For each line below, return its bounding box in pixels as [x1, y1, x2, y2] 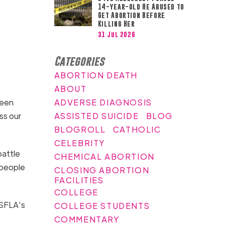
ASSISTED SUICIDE [54, 110, 139, 121]
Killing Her [97, 19, 135, 28]
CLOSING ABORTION [54, 164, 150, 175]
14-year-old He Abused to [97, 2, 185, 11]
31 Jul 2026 [97, 30, 136, 38]
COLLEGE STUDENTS [54, 200, 150, 211]
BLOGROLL [54, 124, 106, 135]
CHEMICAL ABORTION [54, 151, 155, 162]
